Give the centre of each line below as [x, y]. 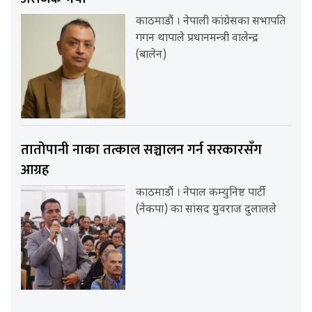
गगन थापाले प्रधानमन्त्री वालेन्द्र [197, 38]
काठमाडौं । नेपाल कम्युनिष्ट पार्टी [201, 193]
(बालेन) [151, 55]
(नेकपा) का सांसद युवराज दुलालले [206, 210]
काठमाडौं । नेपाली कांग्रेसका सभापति [211, 22]
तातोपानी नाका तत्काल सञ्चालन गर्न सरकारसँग [141, 149]
